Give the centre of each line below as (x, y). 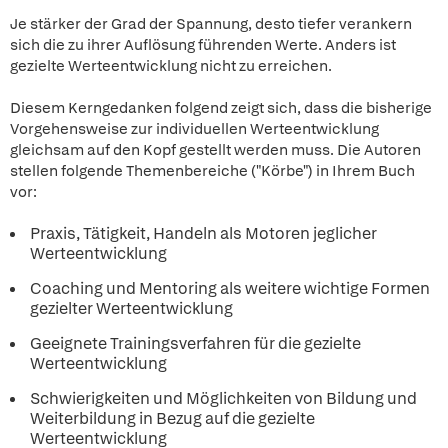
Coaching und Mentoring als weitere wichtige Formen (230, 288)
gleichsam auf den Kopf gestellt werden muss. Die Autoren (215, 150)
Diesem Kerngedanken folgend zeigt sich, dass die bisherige (221, 108)
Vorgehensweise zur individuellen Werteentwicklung (194, 129)
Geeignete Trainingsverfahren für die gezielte (195, 343)
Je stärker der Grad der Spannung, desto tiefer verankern (211, 24)
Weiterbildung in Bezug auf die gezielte (172, 418)
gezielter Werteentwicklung (131, 308)
